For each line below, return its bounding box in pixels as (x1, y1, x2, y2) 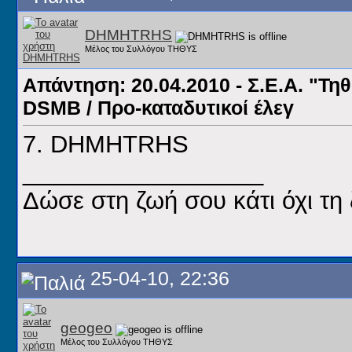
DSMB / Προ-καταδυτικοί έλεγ (23, 97, 294, 119)
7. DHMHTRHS (23, 130, 196, 159)
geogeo (60, 320, 112, 336)
